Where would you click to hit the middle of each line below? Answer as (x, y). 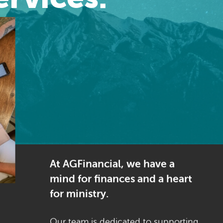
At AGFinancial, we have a (112, 164)
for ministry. (79, 194)
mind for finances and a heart (121, 179)
